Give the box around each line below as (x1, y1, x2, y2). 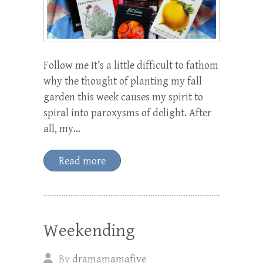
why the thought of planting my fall (43, 75, 202, 88)
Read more (59, 155, 106, 168)
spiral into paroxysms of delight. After (43, 107, 211, 120)
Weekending (43, 221, 135, 241)
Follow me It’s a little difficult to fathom (43, 59, 218, 72)
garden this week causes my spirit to (43, 91, 203, 104)
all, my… (43, 123, 80, 136)
